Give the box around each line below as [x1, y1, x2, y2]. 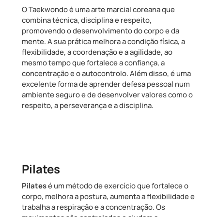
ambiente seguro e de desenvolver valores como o [21, 89, 193, 100]
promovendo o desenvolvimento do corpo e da [21, 25, 179, 36]
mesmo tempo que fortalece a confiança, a [21, 57, 165, 68]
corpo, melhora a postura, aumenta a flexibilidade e [21, 191, 195, 201]
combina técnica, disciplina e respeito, [21, 15, 152, 25]
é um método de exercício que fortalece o [46, 180, 188, 191]
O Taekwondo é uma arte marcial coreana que [21, 4, 175, 15]
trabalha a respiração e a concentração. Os [21, 201, 165, 212]
